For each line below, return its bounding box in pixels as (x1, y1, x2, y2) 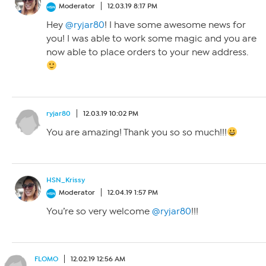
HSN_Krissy (46, 176, 85, 184)
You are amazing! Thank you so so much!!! (46, 127, 227, 138)
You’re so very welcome (46, 206, 152, 217)
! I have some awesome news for (104, 20, 246, 30)
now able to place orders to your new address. (46, 47, 248, 58)
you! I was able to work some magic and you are (46, 33, 256, 44)
